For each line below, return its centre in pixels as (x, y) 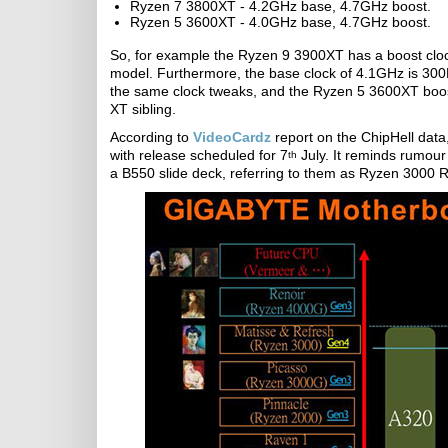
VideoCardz (232, 137)
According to (151, 137)
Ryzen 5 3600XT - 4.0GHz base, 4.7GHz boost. (280, 22)
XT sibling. (143, 109)
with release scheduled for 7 (199, 155)
